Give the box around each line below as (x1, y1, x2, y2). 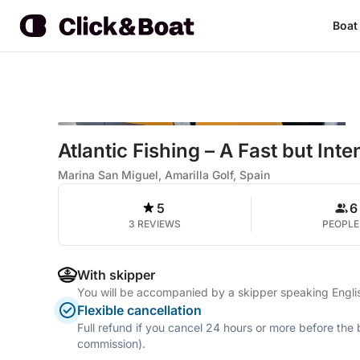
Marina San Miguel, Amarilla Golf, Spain (58, 168, 270, 182)
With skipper (77, 267, 155, 283)
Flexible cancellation (77, 302, 202, 318)
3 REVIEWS (128, 218, 181, 230)
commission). (77, 337, 145, 350)
